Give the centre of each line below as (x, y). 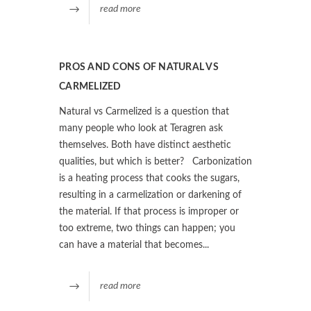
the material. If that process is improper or (149, 211)
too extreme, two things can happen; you (147, 228)
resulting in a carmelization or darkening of (150, 195)
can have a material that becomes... (134, 245)
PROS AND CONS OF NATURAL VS (139, 67)
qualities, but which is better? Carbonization (155, 161)
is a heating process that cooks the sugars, (149, 178)
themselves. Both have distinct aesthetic (145, 145)
